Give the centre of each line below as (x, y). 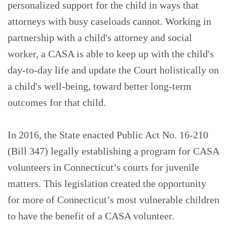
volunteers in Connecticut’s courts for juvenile (103, 167)
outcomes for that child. (57, 102)
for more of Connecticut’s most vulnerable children (113, 199)
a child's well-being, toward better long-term (100, 86)
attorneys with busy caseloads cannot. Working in (109, 21)
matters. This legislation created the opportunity (107, 183)
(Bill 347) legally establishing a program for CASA (113, 151)
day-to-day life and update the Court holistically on (113, 70)
